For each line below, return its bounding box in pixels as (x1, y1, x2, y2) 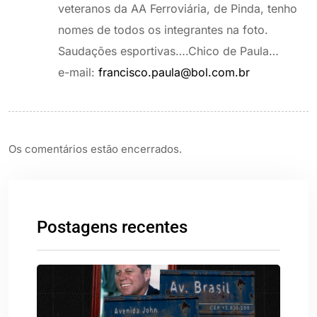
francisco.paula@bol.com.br (98, 64, 250, 79)
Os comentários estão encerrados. (8, 142, 182, 156)
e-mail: (58, 64, 98, 79)
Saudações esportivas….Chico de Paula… (58, 43, 279, 58)
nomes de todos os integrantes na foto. (58, 22, 268, 37)
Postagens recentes (37, 217, 188, 237)
